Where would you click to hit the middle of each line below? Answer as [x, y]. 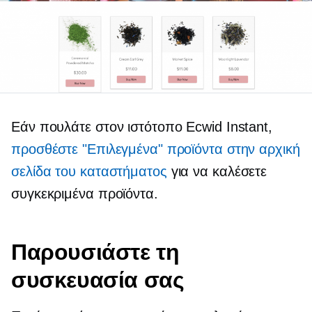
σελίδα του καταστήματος [89, 172]
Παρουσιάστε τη [95, 252]
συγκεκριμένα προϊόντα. [85, 194]
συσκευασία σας [98, 280]
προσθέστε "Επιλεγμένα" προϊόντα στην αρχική [156, 149]
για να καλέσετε [217, 172]
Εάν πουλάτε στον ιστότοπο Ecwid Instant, [142, 127]
